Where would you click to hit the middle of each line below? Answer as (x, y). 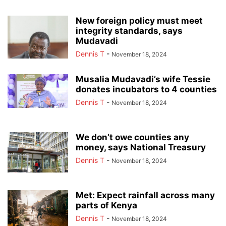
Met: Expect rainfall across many (145, 195)
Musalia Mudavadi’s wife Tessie (143, 79)
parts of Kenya (106, 205)
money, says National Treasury (141, 147)
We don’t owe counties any (132, 137)
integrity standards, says (129, 31)
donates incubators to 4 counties (146, 89)
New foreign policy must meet (139, 20)
